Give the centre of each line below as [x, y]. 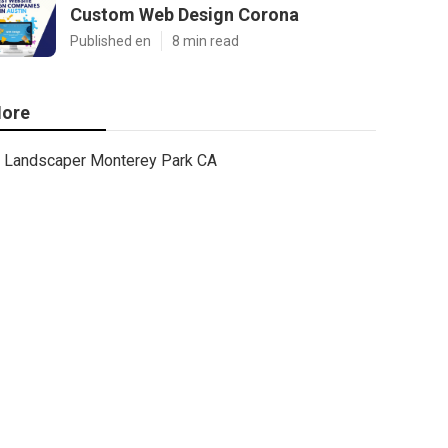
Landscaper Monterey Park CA [110, 160]
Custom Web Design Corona [184, 14]
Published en [110, 41]
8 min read [205, 41]
